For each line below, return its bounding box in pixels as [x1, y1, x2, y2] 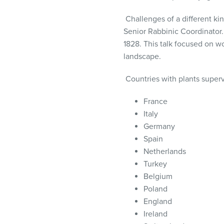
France [143, 96, 169, 106]
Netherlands [143, 146, 186, 156]
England [143, 196, 174, 206]
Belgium [143, 171, 172, 181]
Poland [143, 184, 167, 194]
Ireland [143, 209, 167, 219]
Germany [143, 121, 177, 131]
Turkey [143, 159, 167, 169]
